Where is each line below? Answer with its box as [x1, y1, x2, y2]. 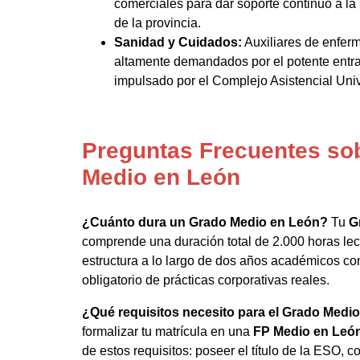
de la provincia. [114, 15, 201, 30]
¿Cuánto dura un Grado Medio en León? [82, 215, 328, 229]
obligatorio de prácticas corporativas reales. [82, 272, 329, 287]
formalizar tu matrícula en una [82, 324, 253, 338]
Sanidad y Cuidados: [114, 35, 242, 49]
